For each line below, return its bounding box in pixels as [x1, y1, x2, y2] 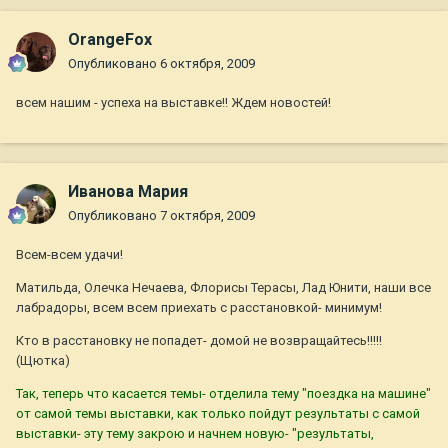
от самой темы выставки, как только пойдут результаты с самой [16, 406, 420, 422]
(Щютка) [16, 353, 70, 369]
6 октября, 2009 [160, 56, 255, 72]
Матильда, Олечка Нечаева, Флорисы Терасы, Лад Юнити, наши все [16, 280, 431, 296]
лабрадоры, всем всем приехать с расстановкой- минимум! [16, 300, 382, 316]
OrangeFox [68, 30, 152, 50]
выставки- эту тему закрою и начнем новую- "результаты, [16, 426, 374, 442]
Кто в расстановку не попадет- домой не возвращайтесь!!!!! [16, 333, 382, 349]
